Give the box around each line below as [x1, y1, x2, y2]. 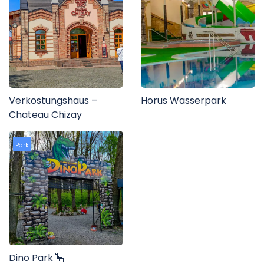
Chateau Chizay [9, 108, 82, 122]
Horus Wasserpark [141, 94, 226, 108]
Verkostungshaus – [9, 94, 97, 108]
